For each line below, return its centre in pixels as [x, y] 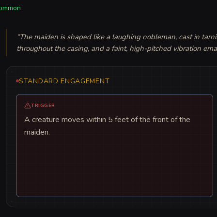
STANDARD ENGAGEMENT [64, 81]
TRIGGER [43, 105]
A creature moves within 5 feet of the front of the [107, 119]
